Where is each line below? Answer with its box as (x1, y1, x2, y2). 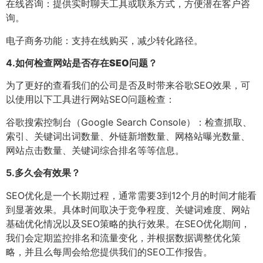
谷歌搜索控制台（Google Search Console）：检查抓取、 (6, 116, 252, 128)
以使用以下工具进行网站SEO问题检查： (6, 93, 175, 106)
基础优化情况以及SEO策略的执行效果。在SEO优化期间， (6, 217, 250, 230)
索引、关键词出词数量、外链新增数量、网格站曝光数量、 (6, 130, 250, 142)
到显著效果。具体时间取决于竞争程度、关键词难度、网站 (6, 203, 250, 215)
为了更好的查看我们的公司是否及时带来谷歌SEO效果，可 (6, 79, 250, 92)
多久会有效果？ (15, 167, 80, 179)
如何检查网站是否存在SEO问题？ (15, 56, 157, 69)
